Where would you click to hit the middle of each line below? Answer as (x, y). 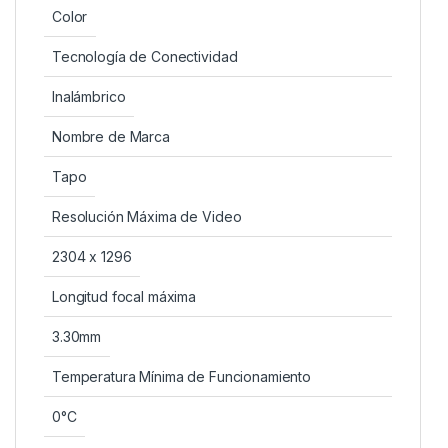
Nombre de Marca (111, 136)
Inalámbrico (89, 96)
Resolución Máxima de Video (147, 216)
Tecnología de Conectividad (145, 56)
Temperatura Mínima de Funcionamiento (181, 376)
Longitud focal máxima (124, 296)
